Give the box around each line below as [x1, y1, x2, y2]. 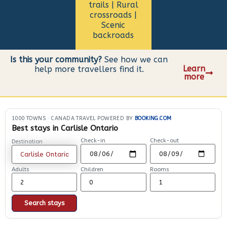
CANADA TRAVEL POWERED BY [50, 115, 135, 122]
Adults [12, 166, 29, 173]
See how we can [102, 55, 168, 65]
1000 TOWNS [12, 115, 47, 122]
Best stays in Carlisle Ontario [12, 124, 118, 133]
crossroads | [90, 10, 137, 20]
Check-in [81, 137, 106, 144]
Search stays [24, 199, 65, 207]
